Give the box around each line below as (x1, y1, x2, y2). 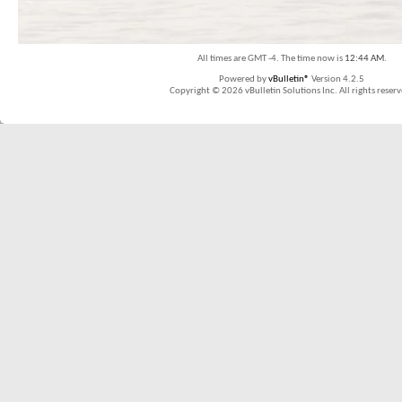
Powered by (219, 74, 268, 84)
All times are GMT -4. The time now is (197, 54, 345, 64)
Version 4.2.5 (310, 74, 364, 84)
